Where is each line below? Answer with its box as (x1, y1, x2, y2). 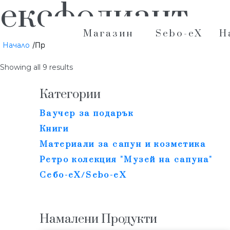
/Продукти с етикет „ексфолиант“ (32, 40, 158, 50)
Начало (3, 40, 30, 50)
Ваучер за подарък (40, 108, 134, 119)
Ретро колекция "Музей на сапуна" (40, 154, 213, 165)
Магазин (83, 28, 134, 40)
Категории (40, 86, 101, 102)
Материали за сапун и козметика (40, 139, 206, 149)
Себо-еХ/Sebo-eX (40, 169, 126, 180)
